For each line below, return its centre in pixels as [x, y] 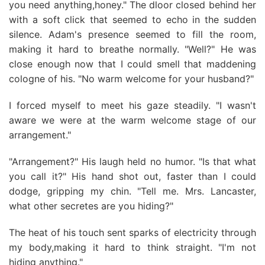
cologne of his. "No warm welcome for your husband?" [131, 79]
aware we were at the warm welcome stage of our [132, 120]
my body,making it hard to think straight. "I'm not [132, 247]
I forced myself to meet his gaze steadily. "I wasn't [132, 105]
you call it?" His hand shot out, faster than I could [132, 176]
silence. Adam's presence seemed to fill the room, [132, 34]
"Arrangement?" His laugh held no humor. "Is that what [132, 161]
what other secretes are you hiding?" [91, 206]
